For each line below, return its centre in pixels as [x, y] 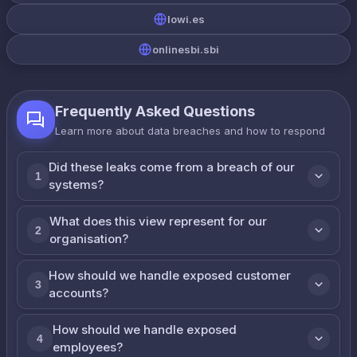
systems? [76, 184]
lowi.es [186, 19]
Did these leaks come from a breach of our [172, 167]
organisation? [88, 239]
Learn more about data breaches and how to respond [190, 131]
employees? [87, 347]
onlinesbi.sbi [186, 49]
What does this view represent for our [158, 221]
